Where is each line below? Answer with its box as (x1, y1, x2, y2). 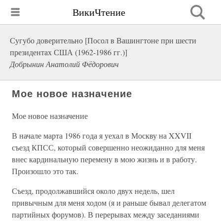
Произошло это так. (12, 166, 78, 176)
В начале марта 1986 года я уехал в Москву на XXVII (12, 130, 191, 141)
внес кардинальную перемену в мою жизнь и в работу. (12, 154, 197, 164)
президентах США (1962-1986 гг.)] (10, 47, 127, 57)
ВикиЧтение (73, 5, 125, 19)
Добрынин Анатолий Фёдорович (10, 59, 119, 69)
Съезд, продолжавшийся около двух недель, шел (12, 185, 175, 196)
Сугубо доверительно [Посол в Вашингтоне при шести (10, 35, 196, 45)
